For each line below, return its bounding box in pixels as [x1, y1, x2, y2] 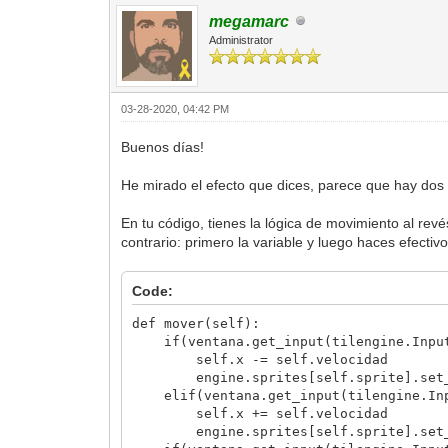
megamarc [209, 12, 290, 30]
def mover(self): [132, 315, 261, 331]
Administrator [209, 33, 274, 46]
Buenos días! [121, 138, 205, 155]
